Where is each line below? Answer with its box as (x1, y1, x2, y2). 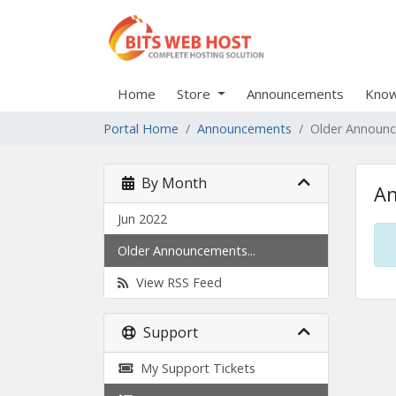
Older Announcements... (118, 242, 255, 259)
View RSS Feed (129, 274, 222, 291)
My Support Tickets (133, 360, 255, 377)
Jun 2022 (118, 210, 167, 227)
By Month (134, 173, 207, 193)
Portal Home (103, 120, 179, 137)
